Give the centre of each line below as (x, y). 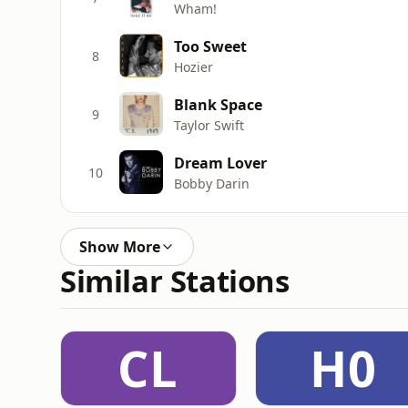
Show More (120, 247)
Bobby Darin (212, 183)
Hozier (194, 66)
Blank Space (218, 104)
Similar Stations (175, 281)
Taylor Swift (209, 125)
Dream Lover (220, 163)
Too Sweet (210, 46)
